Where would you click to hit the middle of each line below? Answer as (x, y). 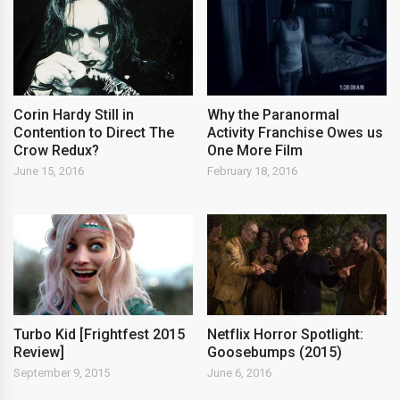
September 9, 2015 (62, 372)
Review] (39, 352)
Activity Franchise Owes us (296, 132)
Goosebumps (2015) (275, 352)
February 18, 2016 (253, 171)
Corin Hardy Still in (74, 114)
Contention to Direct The (94, 132)
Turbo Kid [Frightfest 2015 (99, 334)
